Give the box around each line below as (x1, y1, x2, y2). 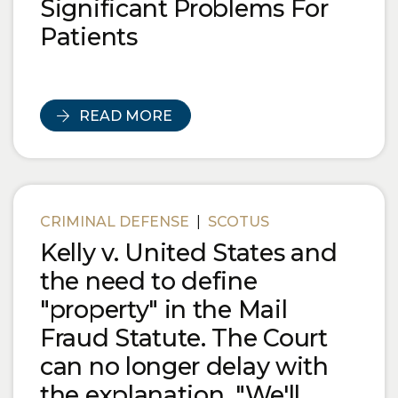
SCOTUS (208, 212, 269, 230)
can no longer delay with (40, 351, 329, 381)
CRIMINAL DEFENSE (40, 212, 189, 230)
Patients (40, 21, 138, 52)
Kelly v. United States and (40, 237, 338, 267)
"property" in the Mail (40, 294, 288, 324)
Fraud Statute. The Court (40, 322, 328, 353)
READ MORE (79, 107, 172, 124)
